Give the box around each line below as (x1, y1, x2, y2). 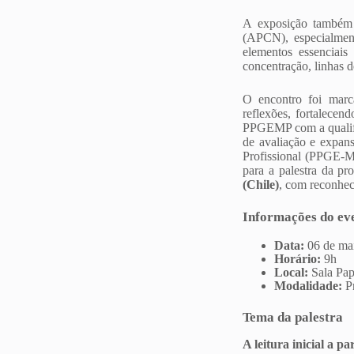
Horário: (274, 251, 321, 265)
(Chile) (243, 178, 279, 192)
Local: (274, 265, 308, 279)
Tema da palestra (243, 309, 343, 325)
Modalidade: (274, 278, 342, 292)
